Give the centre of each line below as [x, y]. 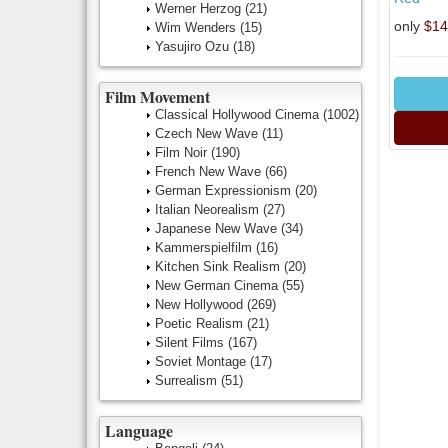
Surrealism [188, 380]
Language [139, 430]
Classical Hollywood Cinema [239, 114]
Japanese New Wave [218, 228]
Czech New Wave [208, 133]
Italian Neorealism [209, 209]
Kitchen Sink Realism [219, 266]
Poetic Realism [201, 323]
